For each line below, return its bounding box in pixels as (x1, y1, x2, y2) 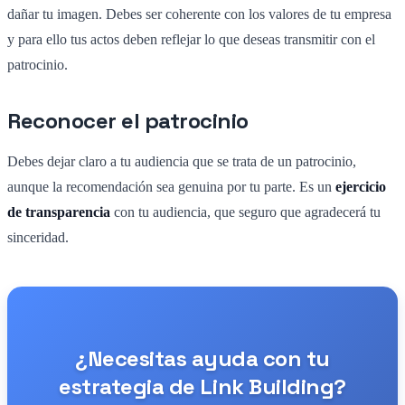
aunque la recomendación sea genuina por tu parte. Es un (7, 178, 335, 194)
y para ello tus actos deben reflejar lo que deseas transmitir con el (7, 31, 375, 47)
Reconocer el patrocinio (7, 106, 249, 135)
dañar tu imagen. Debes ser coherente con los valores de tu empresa (7, 5, 391, 22)
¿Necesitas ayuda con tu (75, 344, 330, 372)
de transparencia (7, 203, 110, 220)
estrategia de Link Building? (59, 372, 346, 400)
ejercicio (335, 178, 386, 194)
